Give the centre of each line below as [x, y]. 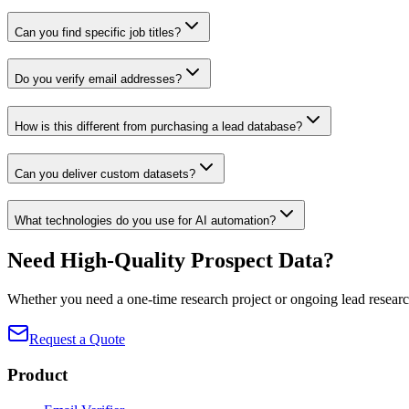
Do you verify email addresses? [98, 79]
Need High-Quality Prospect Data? [171, 261]
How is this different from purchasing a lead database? [158, 126]
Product [37, 374]
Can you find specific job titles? [98, 32]
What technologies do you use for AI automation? [145, 221]
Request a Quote [77, 340]
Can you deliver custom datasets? [105, 173]
